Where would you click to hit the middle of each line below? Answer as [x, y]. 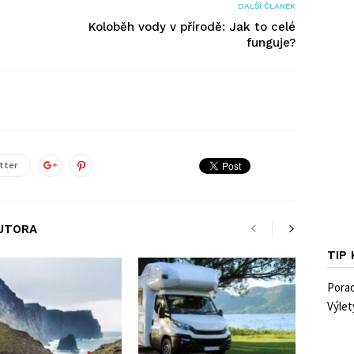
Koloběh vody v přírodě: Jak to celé [192, 27]
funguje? [271, 43]
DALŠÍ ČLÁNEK [267, 6]
